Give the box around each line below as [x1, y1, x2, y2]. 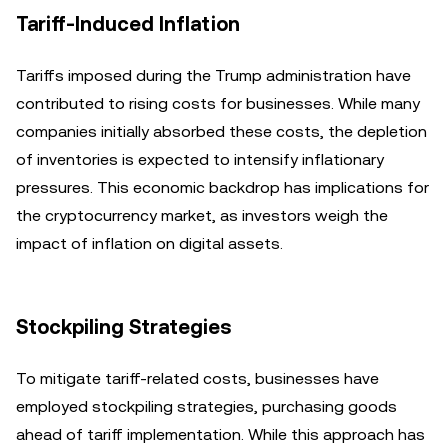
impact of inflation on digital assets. [16, 234, 283, 253]
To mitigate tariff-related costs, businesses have [16, 369, 379, 388]
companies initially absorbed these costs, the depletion [16, 122, 427, 141]
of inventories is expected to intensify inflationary [16, 150, 384, 169]
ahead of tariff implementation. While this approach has [16, 425, 425, 444]
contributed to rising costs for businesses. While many [16, 94, 420, 113]
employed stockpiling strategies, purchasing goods [16, 397, 397, 416]
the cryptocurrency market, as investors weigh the [16, 206, 388, 225]
